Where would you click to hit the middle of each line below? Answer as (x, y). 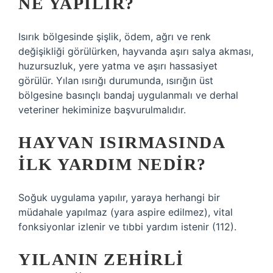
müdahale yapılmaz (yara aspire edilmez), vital (126, 212)
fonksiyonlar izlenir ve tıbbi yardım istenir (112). (127, 227)
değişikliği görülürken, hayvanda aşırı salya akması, (136, 51)
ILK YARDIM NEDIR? (112, 164)
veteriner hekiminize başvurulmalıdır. (102, 110)
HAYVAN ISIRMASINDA (121, 142)
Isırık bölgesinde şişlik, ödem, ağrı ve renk (115, 37)
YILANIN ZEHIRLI (101, 259)
